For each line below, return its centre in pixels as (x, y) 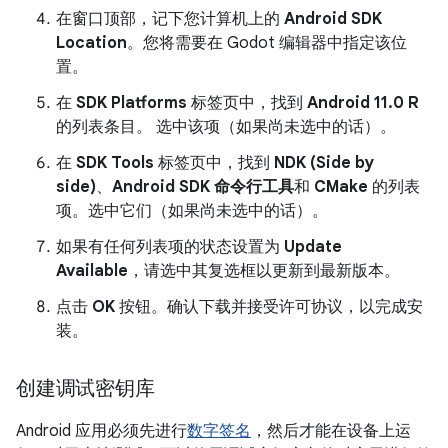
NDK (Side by (324, 163)
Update (313, 247)
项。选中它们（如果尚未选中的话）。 (192, 211)
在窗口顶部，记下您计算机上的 (170, 19)
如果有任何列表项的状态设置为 (170, 247)
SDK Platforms (131, 103)
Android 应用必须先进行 (101, 431)
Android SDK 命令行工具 (203, 187)
